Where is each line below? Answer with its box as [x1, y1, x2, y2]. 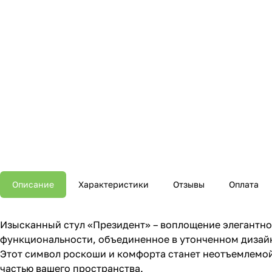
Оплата [229, 179, 259, 190]
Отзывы [173, 179, 205, 190]
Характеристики [78, 179, 149, 190]
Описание [12, 179, 54, 190]
